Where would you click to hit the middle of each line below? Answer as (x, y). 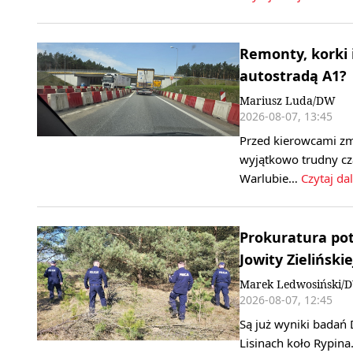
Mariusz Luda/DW (288, 101)
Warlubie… (270, 178)
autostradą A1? (293, 76)
